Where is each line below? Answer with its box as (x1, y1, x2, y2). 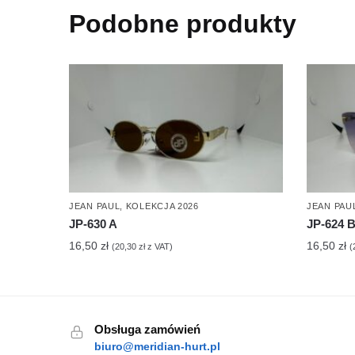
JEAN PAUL (69, 201, 120, 212)
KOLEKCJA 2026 (125, 201, 199, 212)
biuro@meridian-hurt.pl (94, 340, 220, 353)
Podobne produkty (69, 10, 297, 39)
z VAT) (145, 242, 174, 252)
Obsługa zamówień (94, 323, 200, 337)
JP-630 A (69, 217, 118, 231)
